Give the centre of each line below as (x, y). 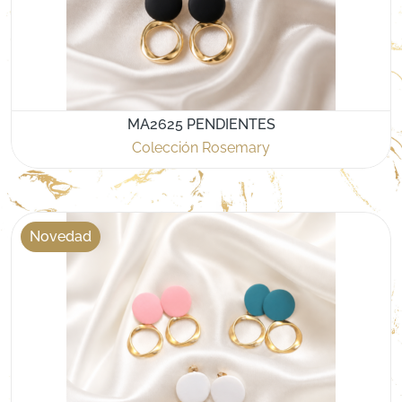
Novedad (61, 236)
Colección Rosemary (201, 148)
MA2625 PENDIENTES (201, 124)
